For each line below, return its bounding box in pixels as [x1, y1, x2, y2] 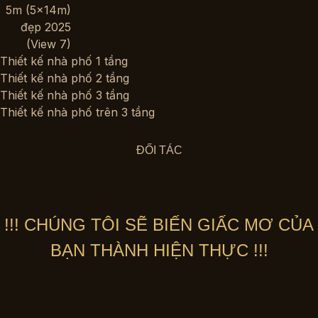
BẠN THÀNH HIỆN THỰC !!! [50, 241, 268, 260]
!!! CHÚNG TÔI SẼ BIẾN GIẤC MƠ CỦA [4, 215, 314, 234]
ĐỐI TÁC [136, 144, 182, 156]
